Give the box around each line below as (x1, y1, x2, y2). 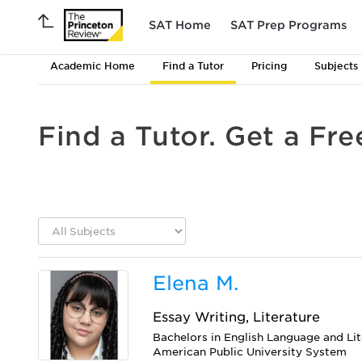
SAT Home (149, 18, 211, 32)
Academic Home (50, 60, 135, 72)
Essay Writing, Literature (153, 309, 321, 325)
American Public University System (153, 346, 347, 358)
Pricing (251, 60, 287, 72)
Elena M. (153, 271, 239, 295)
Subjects (314, 60, 358, 72)
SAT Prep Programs (230, 18, 347, 32)
